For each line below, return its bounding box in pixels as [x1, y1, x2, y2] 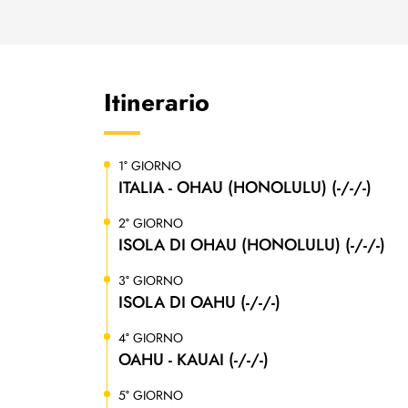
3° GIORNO [118, 272, 183, 291]
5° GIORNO [118, 387, 183, 405]
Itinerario [104, 86, 209, 121]
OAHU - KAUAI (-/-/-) [118, 348, 269, 372]
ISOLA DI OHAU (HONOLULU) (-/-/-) [118, 233, 385, 258]
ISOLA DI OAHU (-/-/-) [118, 291, 280, 315]
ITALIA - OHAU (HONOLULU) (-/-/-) [118, 176, 372, 200]
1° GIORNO [118, 158, 181, 176]
